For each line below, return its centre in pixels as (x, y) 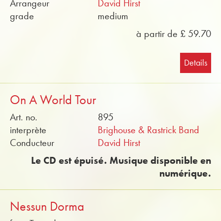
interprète (28, 130)
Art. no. (24, 117)
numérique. (185, 173)
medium (113, 16)
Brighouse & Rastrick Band (149, 130)
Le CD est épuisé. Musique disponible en (121, 160)
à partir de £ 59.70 (174, 34)
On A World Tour (53, 100)
